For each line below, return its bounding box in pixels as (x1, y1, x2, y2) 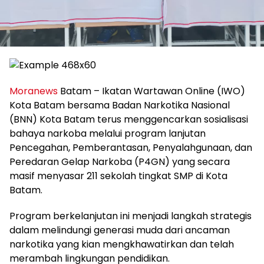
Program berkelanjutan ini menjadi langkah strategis (9, 209, 252, 223)
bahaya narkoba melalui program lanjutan (9, 127, 206, 141)
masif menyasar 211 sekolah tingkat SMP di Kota (9, 169, 227, 183)
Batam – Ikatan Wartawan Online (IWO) (58, 84, 245, 98)
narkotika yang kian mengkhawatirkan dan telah (9, 237, 234, 252)
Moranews (9, 84, 58, 98)
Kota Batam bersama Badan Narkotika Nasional (9, 98, 230, 113)
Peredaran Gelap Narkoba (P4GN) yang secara (9, 155, 230, 169)
